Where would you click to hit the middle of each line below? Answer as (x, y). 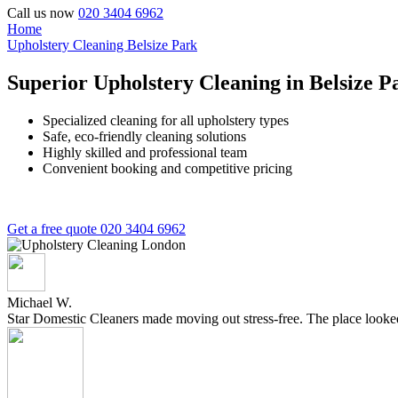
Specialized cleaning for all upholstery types (166, 120)
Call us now (41, 13)
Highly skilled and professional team (145, 152)
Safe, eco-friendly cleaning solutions (144, 136)
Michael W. (41, 302)
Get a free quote (54, 228)
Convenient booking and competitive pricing (167, 168)
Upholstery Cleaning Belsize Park (102, 45)
